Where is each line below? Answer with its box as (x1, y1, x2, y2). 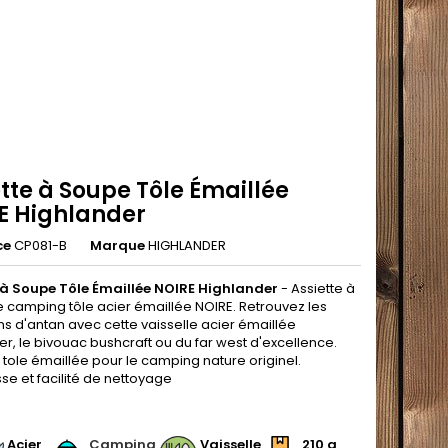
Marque (90, 236, 145, 255)
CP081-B (14, 236, 67, 255)
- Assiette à (278, 279, 355, 298)
